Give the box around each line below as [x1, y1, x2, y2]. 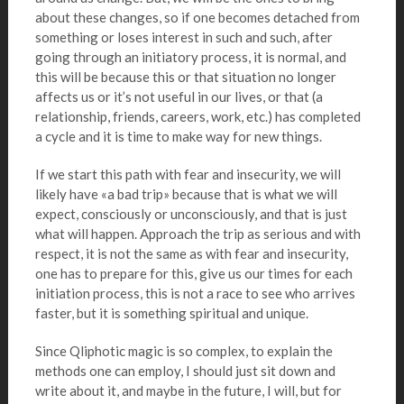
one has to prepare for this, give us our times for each [34, 265, 353, 281]
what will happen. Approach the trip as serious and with [34, 225, 361, 242]
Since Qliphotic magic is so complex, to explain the [34, 343, 333, 359]
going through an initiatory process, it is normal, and [34, 49, 346, 65]
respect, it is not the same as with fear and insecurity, [34, 245, 348, 262]
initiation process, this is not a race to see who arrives [34, 285, 355, 301]
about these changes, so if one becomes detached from [34, 9, 360, 25]
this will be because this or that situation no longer [34, 69, 336, 85]
